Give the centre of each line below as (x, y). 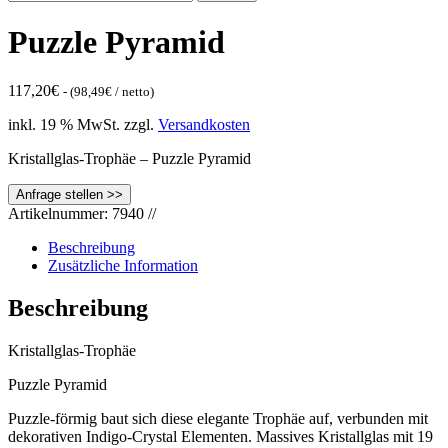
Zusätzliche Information (123, 266)
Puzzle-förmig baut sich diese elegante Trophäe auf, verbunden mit (218, 419)
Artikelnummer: (60, 214)
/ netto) (133, 92)
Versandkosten (204, 125)
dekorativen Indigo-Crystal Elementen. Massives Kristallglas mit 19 (220, 437)
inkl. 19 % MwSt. (64, 125)
